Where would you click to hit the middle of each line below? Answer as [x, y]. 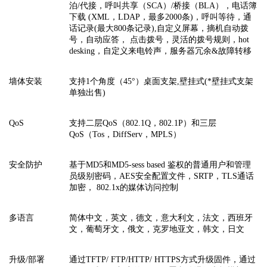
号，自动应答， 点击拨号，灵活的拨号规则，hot [159, 39]
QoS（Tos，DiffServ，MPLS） [125, 134]
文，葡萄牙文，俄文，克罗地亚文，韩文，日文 [157, 229]
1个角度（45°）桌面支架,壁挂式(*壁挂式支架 [170, 81]
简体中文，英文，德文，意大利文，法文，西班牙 [161, 218]
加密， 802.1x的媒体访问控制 [124, 187]
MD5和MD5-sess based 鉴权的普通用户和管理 [168, 164]
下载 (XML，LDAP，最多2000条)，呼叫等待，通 [160, 17]
